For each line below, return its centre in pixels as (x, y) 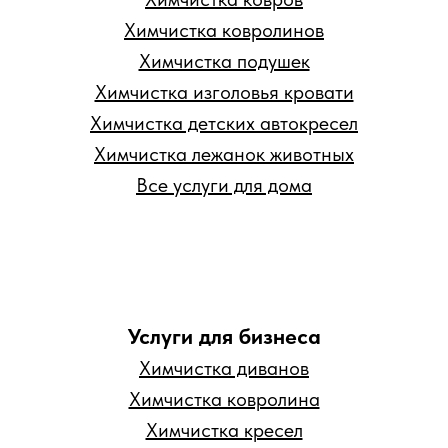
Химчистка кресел (224, 429)
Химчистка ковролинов (224, 29)
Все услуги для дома (224, 184)
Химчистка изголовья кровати (224, 91)
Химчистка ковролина (224, 398)
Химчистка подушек (224, 60)
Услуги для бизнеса (224, 335)
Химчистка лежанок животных (224, 153)
